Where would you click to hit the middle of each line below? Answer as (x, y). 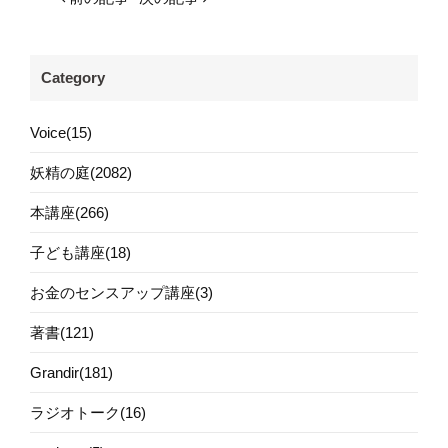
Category (72, 77)
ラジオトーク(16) (88, 412)
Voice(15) (61, 132)
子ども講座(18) (80, 252)
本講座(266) (69, 212)
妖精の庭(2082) (81, 172)
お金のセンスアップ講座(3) (121, 292)
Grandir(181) (71, 372)
